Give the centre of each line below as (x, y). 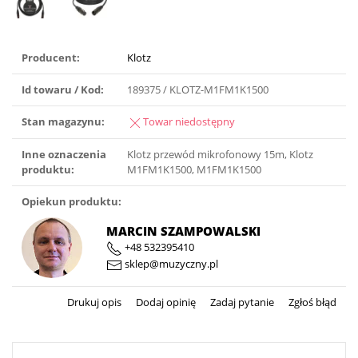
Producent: (51, 58)
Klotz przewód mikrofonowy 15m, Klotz (220, 155)
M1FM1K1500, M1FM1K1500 (194, 170)
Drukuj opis (94, 302)
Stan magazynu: (63, 122)
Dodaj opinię (165, 302)
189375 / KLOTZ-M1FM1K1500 (198, 90)
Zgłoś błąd (311, 302)
